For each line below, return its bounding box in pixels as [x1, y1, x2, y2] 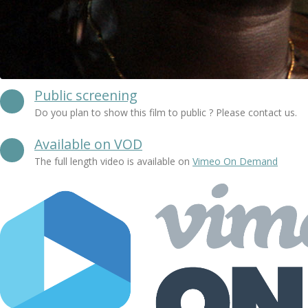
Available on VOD [34, 135, 142, 153]
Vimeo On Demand [192, 155, 278, 168]
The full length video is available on [34, 155, 192, 168]
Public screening [34, 86, 137, 104]
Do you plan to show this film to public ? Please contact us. [34, 106, 297, 119]
